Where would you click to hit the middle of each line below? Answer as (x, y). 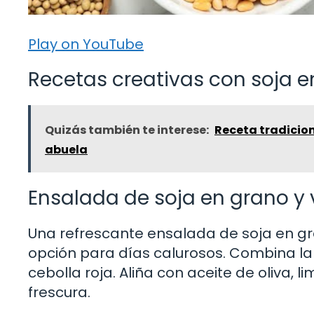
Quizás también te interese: (127, 130)
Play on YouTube (86, 44)
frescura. (59, 292)
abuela (66, 149)
